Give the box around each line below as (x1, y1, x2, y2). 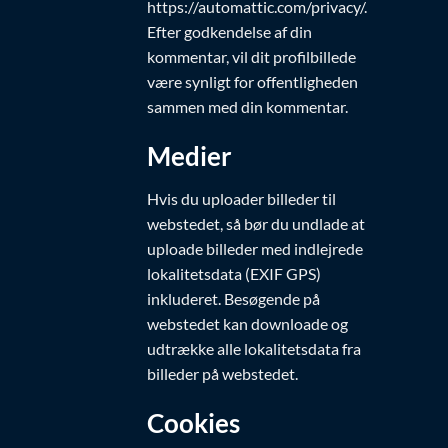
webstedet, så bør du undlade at (147, 213, 365, 233)
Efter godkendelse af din (147, 22, 312, 42)
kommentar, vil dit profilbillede (147, 47, 356, 67)
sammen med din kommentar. (147, 97, 348, 117)
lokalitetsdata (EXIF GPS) (147, 263, 321, 283)
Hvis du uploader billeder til (147, 188, 336, 208)
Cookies (147, 407, 240, 438)
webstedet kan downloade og (147, 313, 348, 333)
